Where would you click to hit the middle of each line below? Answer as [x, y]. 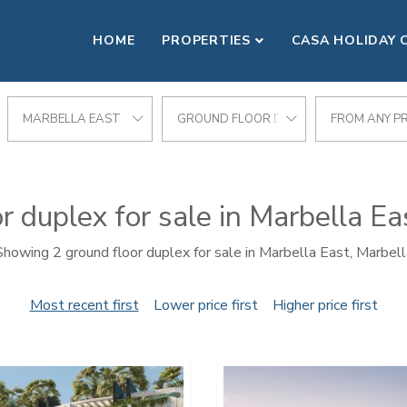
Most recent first [84, 305]
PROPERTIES [206, 40]
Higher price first [325, 305]
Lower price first [205, 305]
